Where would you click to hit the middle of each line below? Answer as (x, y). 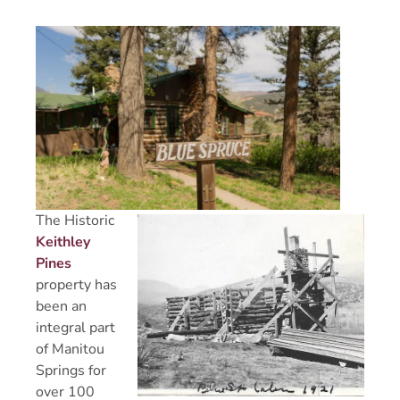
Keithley (63, 242)
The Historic (75, 220)
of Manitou (70, 349)
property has (76, 284)
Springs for (71, 370)
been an (61, 306)
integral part (75, 327)
